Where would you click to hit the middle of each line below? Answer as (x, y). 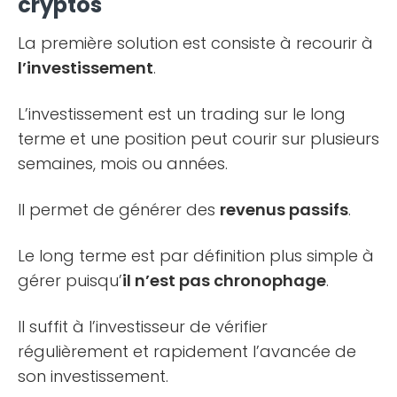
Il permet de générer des (119, 209)
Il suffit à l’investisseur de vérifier (143, 326)
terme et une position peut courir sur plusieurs (198, 138)
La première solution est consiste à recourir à (195, 43)
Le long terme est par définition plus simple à (196, 255)
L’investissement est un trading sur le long (182, 113)
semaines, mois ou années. (123, 163)
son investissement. (93, 376)
